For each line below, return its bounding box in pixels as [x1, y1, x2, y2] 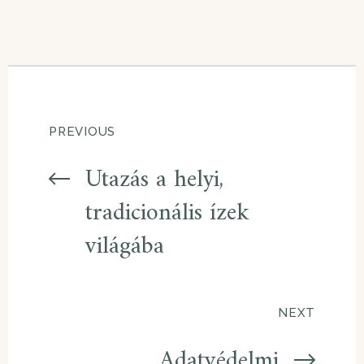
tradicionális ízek [85, 191, 249, 235]
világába [85, 224, 164, 268]
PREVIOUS [49, 123, 115, 139]
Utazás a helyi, [85, 158, 223, 201]
